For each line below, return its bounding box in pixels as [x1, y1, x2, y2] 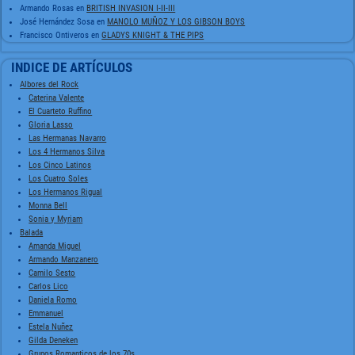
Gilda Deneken [29, 335, 78, 346]
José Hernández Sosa [20, 17, 95, 28]
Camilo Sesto [29, 268, 76, 279]
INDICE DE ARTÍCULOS [11, 60, 133, 76]
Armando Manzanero [29, 254, 99, 265]
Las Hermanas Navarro [29, 133, 107, 144]
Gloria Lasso [29, 120, 74, 131]
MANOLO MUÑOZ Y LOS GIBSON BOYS [107, 17, 246, 28]
